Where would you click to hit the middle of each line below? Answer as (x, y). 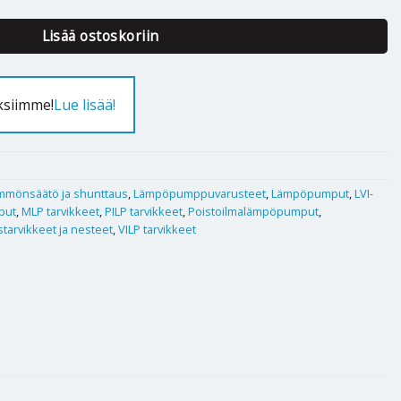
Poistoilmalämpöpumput (253, 211)
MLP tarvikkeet (60, 211)
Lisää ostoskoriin (100, 36)
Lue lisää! (85, 105)
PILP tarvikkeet (144, 211)
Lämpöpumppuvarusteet (200, 193)
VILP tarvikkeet (157, 229)
